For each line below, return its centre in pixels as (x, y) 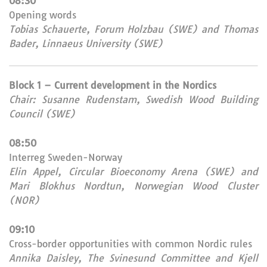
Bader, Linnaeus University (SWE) (86, 44)
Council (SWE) (42, 114)
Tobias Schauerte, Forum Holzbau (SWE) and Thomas (133, 29)
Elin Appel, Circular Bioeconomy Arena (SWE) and (133, 172)
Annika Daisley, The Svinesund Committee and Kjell (133, 258)
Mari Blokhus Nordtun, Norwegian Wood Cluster (133, 186)
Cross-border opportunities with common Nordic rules (131, 244)
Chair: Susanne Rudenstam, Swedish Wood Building (133, 100)
